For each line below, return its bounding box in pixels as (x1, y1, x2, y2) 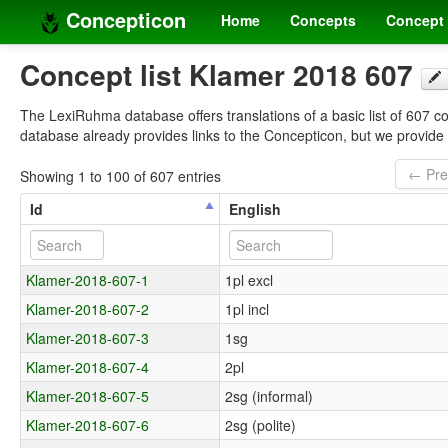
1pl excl (225, 269, 274, 290)
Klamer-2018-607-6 (26, 414, 150, 435)
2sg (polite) (225, 414, 297, 435)
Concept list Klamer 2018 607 (20, 54, 421, 96)
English (229, 198, 282, 219)
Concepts (290, 10, 356, 30)
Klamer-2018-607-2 (26, 298, 150, 319)
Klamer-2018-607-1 (26, 269, 150, 290)
